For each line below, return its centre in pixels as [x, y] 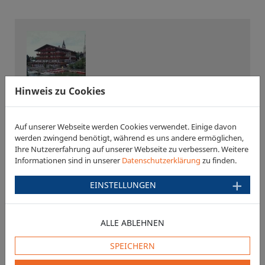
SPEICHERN [132, 246]
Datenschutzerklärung [161, 160]
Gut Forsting [56, 246]
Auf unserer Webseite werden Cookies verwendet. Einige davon [126, 127]
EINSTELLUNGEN [123, 185]
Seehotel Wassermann [79, 97]
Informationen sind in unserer [68, 160]
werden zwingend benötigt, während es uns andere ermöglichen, [129, 138]
